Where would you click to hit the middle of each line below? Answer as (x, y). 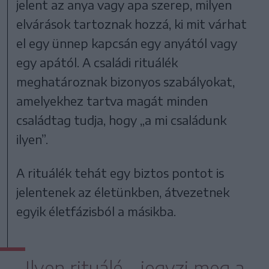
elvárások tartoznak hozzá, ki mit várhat (132, 23)
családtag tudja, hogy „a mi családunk (122, 119)
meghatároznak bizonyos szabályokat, (126, 81)
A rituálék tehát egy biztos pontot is (120, 172)
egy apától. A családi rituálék (97, 62)
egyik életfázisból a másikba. (96, 211)
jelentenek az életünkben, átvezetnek (123, 192)
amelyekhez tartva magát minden (112, 100)
